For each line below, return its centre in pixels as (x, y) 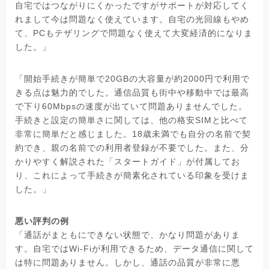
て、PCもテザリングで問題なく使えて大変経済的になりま (134, 33)
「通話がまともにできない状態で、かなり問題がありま (128, 235)
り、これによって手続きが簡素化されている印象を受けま (132, 176)
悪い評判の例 (42, 221)
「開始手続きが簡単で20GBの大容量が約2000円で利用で (132, 79)
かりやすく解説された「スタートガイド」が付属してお (128, 162)
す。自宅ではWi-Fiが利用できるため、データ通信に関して (134, 249)
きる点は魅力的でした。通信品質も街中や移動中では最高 (132, 93)
